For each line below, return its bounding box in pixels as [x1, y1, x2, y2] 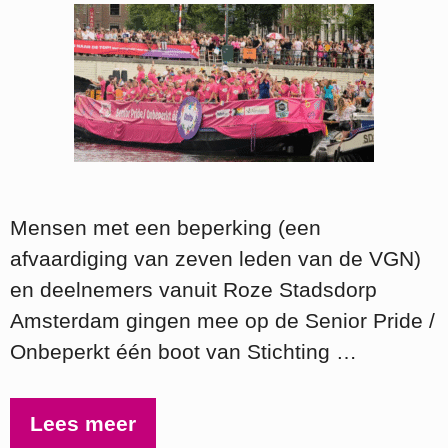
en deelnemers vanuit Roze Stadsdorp [10, 277, 377, 301]
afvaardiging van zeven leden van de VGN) [10, 246, 421, 270]
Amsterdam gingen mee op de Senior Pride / [10, 308, 435, 332]
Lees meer [30, 412, 136, 436]
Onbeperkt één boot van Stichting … [10, 339, 357, 363]
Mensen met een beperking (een [10, 215, 321, 239]
